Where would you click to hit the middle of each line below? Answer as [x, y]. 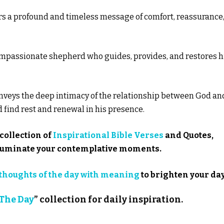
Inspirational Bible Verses [108, 135]
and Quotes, [188, 135]
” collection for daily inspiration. [108, 199]
